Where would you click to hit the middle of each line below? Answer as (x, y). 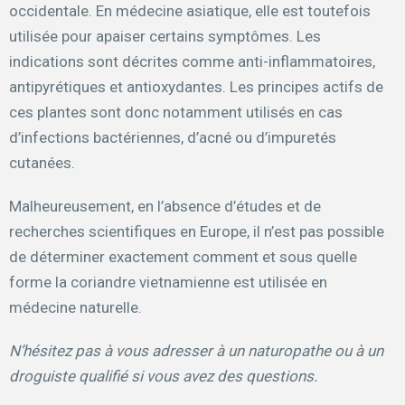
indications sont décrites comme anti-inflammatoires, (192, 62)
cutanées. (42, 163)
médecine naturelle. (75, 308)
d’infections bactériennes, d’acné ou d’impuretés (173, 138)
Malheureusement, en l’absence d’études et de (165, 207)
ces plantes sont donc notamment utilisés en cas (176, 113)
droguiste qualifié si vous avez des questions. (163, 377)
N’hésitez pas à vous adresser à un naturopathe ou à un (196, 351)
